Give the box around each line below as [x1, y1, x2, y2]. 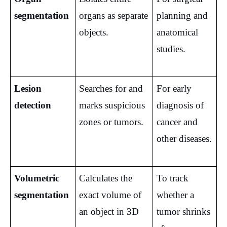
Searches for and [79, 83, 143, 94]
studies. [156, 43, 185, 54]
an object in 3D [79, 206, 139, 217]
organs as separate [79, 10, 148, 21]
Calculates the [79, 172, 132, 183]
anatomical [156, 26, 198, 37]
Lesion [14, 83, 42, 94]
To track [156, 172, 188, 183]
